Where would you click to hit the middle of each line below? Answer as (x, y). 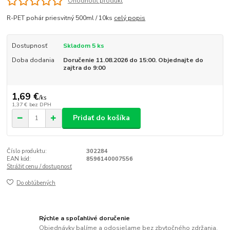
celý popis (130, 18)
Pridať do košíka (101, 118)
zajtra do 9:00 (84, 68)
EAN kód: (19, 159)
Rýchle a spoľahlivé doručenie (85, 218)
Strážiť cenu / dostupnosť (40, 166)
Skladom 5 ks (83, 45)
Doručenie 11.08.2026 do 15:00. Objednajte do (133, 60)
